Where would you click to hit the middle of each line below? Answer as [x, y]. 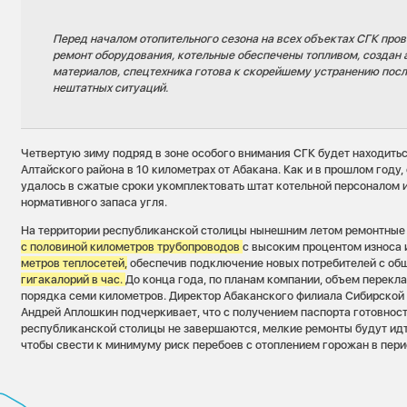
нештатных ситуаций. [112, 87]
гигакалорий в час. [74, 279]
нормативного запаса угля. [94, 202]
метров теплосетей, [74, 263]
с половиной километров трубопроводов [132, 246]
